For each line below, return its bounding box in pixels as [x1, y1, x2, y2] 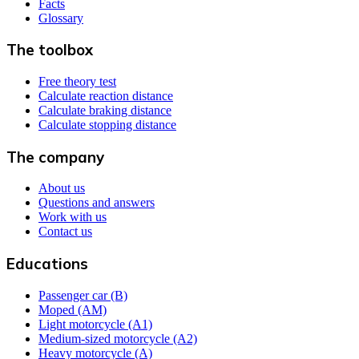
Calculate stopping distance [38, 118, 176, 132]
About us [38, 181, 85, 196]
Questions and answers [38, 196, 155, 210]
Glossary [38, 10, 83, 25]
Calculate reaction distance [38, 89, 173, 103]
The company [6, 147, 104, 167]
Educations [6, 254, 88, 274]
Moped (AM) [38, 302, 107, 317]
